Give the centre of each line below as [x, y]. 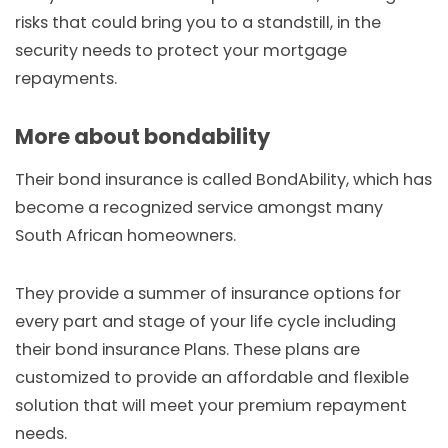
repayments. [66, 79]
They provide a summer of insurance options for [208, 293]
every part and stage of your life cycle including [205, 321]
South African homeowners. [125, 236]
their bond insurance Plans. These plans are [187, 349]
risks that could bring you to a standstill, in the [198, 23]
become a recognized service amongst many [199, 208]
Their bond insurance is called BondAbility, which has [223, 180]
